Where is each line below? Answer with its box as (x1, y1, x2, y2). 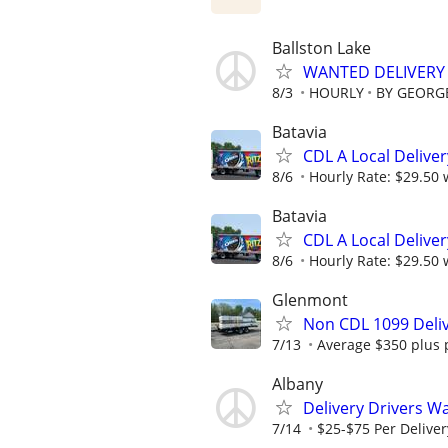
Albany (272, 373, 323, 396)
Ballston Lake (272, 36, 371, 59)
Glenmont (272, 289, 348, 312)
